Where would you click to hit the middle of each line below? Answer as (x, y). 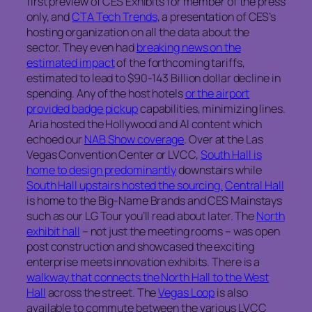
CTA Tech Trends (115, 17)
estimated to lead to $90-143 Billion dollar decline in (154, 78)
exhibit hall (53, 232)
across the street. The (102, 293)
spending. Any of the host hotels (106, 94)
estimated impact (71, 63)
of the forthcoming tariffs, (180, 63)
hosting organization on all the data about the (138, 32)
